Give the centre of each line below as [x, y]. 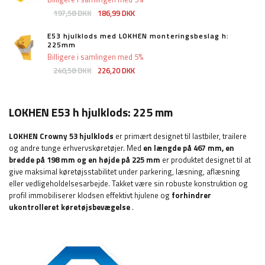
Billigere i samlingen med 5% [96, 57]
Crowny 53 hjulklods [77, 136]
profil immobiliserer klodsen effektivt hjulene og [90, 195]
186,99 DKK [116, 13]
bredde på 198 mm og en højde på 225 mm [85, 160]
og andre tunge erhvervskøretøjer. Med [76, 148]
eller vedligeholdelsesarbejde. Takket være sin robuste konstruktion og [128, 184]
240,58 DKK [72, 71]
